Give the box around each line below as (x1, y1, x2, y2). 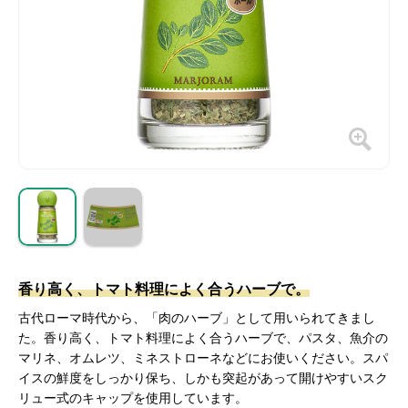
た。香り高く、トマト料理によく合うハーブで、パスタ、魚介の (18, 331, 388, 345)
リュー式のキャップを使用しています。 (18, 391, 248, 405)
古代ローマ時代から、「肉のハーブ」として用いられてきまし (18, 311, 375, 325)
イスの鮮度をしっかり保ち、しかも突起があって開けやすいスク (18, 371, 388, 385)
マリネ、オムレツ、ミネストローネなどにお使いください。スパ (18, 351, 388, 365)
